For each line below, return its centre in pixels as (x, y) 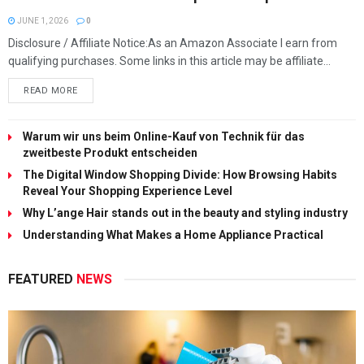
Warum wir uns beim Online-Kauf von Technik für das (164, 136)
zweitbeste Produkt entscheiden (110, 153)
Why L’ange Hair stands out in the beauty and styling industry (185, 213)
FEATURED (42, 279)
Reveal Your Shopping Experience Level (128, 191)
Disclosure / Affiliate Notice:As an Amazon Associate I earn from (173, 43)
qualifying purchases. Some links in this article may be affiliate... (169, 61)
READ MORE (51, 91)
